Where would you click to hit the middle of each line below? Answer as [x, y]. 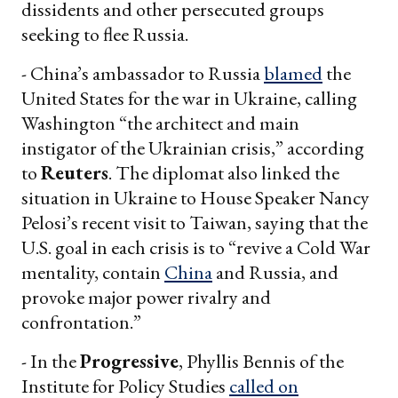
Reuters [75, 172]
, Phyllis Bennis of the [261, 361]
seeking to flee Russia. [105, 34]
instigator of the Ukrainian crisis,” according [193, 147]
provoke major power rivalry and [146, 297]
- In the [51, 361]
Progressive [129, 361]
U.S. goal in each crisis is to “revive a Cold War [196, 247]
